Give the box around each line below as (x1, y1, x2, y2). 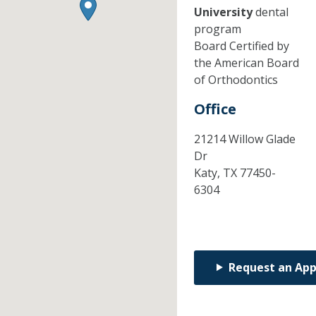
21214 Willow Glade (193, 130, 296, 147)
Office (193, 99, 236, 119)
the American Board (193, 54, 299, 71)
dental (252, 4, 288, 20)
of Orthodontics (193, 71, 278, 87)
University (193, 4, 253, 20)
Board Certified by (193, 37, 289, 54)
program (193, 20, 241, 37)
